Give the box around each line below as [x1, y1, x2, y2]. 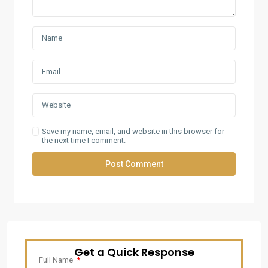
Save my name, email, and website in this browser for [42, 127, 225, 136]
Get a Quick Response [74, 245, 194, 260]
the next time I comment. [42, 136, 126, 145]
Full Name [39, 255, 75, 264]
